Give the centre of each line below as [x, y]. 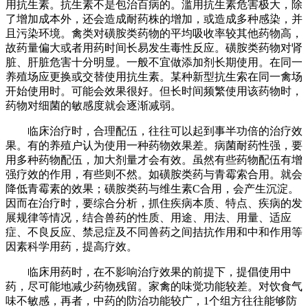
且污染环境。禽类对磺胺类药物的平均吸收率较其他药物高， [154, 33]
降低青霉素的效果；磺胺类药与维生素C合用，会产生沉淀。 [152, 188]
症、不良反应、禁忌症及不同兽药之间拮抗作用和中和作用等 [154, 232]
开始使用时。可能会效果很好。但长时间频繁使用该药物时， [154, 91]
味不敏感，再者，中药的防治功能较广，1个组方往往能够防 [151, 300]
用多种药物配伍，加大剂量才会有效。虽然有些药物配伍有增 [154, 159]
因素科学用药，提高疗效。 [71, 246]
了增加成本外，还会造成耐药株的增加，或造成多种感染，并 [154, 19]
